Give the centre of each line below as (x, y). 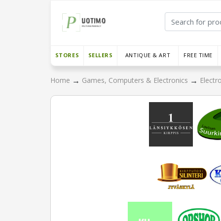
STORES (67, 55)
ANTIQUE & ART (148, 55)
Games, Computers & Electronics (136, 80)
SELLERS (100, 55)
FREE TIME (198, 55)
